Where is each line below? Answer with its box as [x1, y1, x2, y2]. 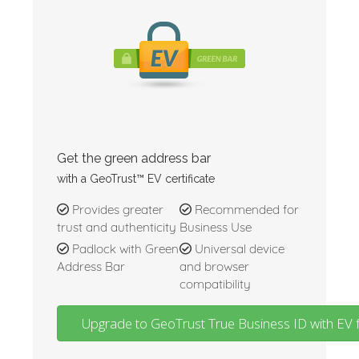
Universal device [192, 241, 284, 256]
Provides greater [69, 202, 163, 217]
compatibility [179, 276, 251, 292]
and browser [179, 259, 249, 274]
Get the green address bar [57, 151, 211, 166]
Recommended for [192, 202, 299, 217]
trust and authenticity [57, 220, 176, 235]
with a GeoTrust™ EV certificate [57, 172, 215, 185]
